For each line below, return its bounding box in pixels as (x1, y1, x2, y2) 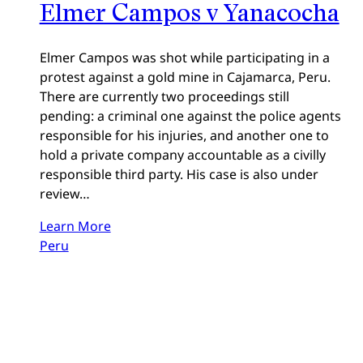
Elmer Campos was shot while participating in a (39, 48, 330, 66)
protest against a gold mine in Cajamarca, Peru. (39, 67, 331, 86)
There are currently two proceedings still (39, 87, 289, 105)
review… (39, 184, 90, 203)
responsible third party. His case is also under (39, 164, 318, 183)
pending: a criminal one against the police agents (39, 106, 341, 125)
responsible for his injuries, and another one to (39, 126, 329, 144)
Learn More (39, 216, 111, 235)
